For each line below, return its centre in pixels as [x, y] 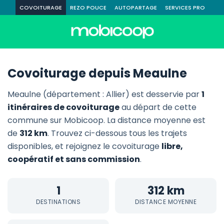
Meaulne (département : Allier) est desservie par [104, 94]
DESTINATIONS [58, 202]
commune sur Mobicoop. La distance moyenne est [106, 120]
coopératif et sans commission [74, 159]
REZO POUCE [88, 7]
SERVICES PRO [185, 7]
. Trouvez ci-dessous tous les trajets [117, 133]
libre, [172, 146]
